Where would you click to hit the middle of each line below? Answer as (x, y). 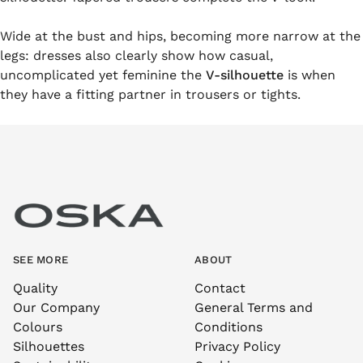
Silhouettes (49, 346)
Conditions (228, 327)
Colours (38, 327)
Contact (220, 288)
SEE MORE (41, 259)
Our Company (56, 307)
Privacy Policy (237, 346)
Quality (35, 288)
